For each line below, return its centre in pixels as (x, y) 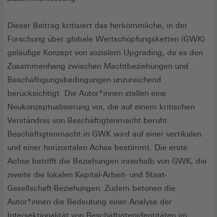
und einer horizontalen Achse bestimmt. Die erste (97, 147)
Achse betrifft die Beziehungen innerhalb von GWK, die (107, 161)
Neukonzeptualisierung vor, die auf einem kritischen (101, 107)
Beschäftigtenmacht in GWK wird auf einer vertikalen (104, 134)
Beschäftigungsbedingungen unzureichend (84, 79)
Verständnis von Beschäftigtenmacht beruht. (88, 120)
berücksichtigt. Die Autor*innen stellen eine (87, 93)
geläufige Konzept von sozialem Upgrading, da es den (105, 52)
